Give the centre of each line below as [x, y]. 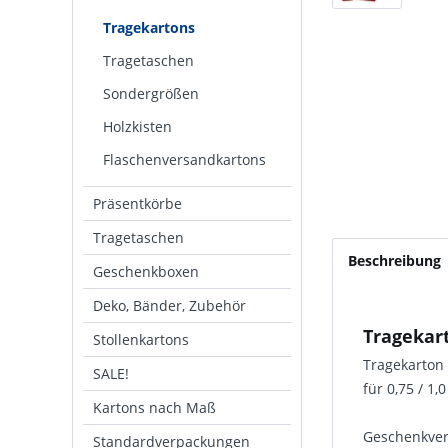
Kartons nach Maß [154, 407]
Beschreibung [394, 260]
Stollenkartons [141, 339]
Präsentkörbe [137, 203]
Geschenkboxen [146, 271]
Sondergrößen [151, 93]
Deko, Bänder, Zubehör [169, 305]
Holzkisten [137, 126]
